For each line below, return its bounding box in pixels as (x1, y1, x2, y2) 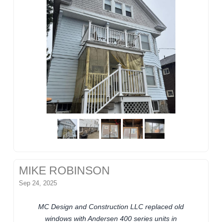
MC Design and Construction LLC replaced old (38, 203, 184, 211)
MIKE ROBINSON (19, 165, 111, 177)
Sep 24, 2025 (19, 179, 57, 187)
